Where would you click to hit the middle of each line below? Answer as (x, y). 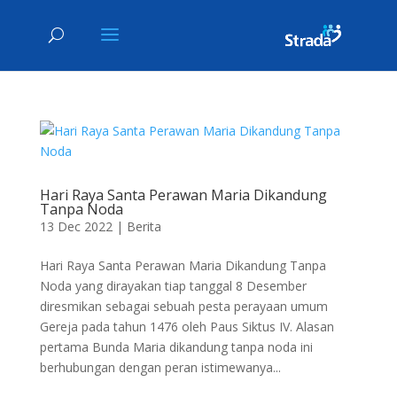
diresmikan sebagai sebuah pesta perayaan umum (183, 306)
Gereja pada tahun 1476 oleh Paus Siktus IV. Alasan (187, 327)
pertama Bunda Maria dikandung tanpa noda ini (176, 347)
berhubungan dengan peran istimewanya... (160, 367)
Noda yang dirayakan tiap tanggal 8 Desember (173, 286)
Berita (144, 226)
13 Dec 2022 (76, 226)
